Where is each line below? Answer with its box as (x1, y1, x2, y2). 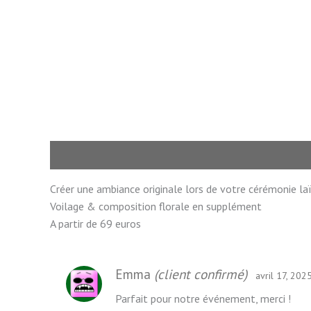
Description (50, 148, 108, 162)
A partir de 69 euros (50, 217, 141, 231)
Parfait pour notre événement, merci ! (115, 291, 291, 305)
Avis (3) (121, 148, 158, 162)
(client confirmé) (154, 265, 247, 283)
